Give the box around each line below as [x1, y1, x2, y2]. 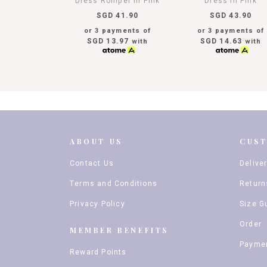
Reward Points [70, 247, 127, 257]
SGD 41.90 [96, 10, 139, 21]
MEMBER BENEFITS [70, 225, 169, 235]
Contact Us [70, 158, 114, 169]
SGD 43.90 [209, 10, 252, 21]
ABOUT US [70, 136, 123, 146]
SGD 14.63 [200, 35, 243, 46]
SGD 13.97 [86, 35, 129, 46]
